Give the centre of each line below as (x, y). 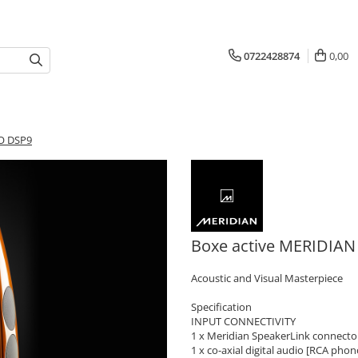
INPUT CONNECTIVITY (243, 321)
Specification (221, 307)
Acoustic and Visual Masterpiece (267, 278)
